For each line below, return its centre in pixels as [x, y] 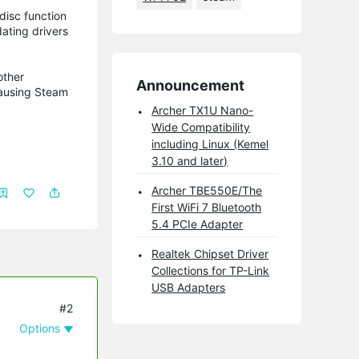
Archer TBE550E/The [207, 190]
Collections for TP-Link [211, 270]
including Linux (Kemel [210, 143]
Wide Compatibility [201, 127]
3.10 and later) [190, 160]
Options [40, 328]
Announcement [191, 85]
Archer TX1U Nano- [203, 110]
